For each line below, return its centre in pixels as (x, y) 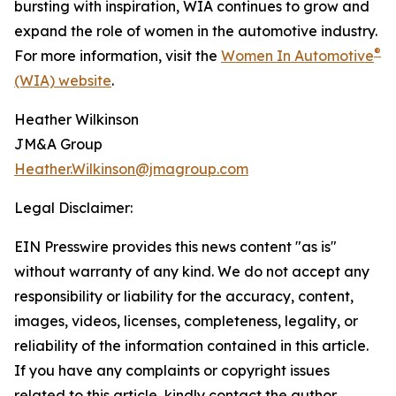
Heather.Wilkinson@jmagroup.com (131, 169)
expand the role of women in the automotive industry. (196, 31)
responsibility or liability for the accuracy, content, (184, 297)
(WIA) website (63, 81)
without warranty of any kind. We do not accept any (192, 272)
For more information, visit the (118, 56)
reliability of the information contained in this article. (191, 346)
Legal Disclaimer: (73, 208)
